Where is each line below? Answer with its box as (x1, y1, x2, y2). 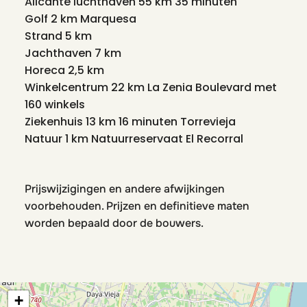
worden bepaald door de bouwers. (25, 216, 204, 230)
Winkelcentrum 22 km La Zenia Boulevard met (25, 79, 277, 95)
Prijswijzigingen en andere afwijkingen (25, 182, 225, 196)
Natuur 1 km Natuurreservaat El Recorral (25, 131, 243, 147)
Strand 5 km (25, 28, 92, 44)
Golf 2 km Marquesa (25, 11, 136, 27)
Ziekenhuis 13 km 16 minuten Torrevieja (25, 114, 236, 130)
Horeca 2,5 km (25, 62, 104, 78)
